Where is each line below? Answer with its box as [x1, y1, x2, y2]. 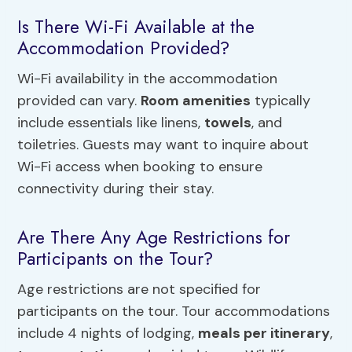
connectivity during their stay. [17, 179, 214, 199]
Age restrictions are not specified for [17, 280, 262, 299]
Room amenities [141, 91, 251, 111]
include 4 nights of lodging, [17, 324, 199, 343]
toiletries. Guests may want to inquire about [17, 135, 310, 155]
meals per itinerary [198, 324, 331, 343]
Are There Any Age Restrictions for [17, 223, 291, 251]
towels [204, 113, 252, 133]
